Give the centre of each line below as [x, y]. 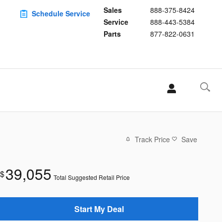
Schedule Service [61, 13]
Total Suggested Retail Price [92, 177]
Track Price [152, 139]
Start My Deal [99, 209]
